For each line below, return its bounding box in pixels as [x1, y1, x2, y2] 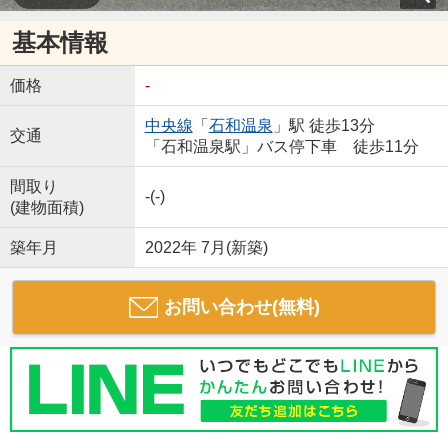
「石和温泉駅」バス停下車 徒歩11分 [144, 137, 419, 155]
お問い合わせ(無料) [163, 296, 320, 317]
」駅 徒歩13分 [272, 116, 375, 134]
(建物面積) [9, 198, 84, 216]
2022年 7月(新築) [144, 238, 268, 256]
